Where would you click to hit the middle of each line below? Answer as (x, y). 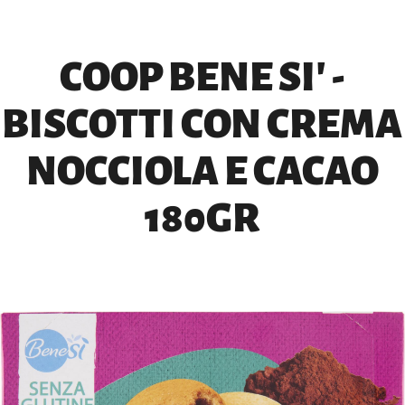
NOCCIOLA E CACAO (202, 172)
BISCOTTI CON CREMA (202, 125)
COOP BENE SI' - (202, 78)
